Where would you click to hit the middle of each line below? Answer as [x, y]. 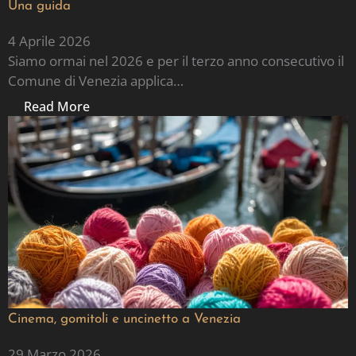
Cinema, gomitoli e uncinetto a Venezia [124, 319]
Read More [57, 107]
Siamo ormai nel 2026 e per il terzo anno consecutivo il [176, 60]
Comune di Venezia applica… [96, 80]
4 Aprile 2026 [49, 41]
